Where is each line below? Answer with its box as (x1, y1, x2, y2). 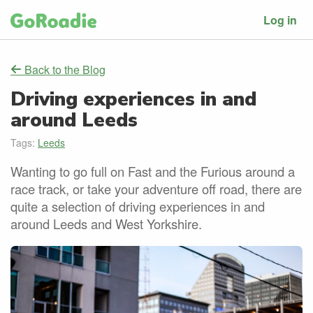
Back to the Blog (22, 61, 105, 78)
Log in (263, 11, 297, 28)
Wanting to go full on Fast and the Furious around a (10, 162, 295, 181)
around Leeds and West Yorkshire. (10, 214, 202, 233)
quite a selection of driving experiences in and (10, 197, 265, 216)
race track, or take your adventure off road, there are (10, 180, 302, 198)
